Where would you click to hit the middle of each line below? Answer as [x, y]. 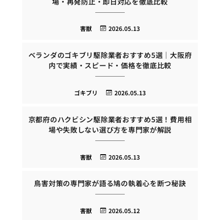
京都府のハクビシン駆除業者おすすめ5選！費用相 [110, 119]
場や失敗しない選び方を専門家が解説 [110, 129]
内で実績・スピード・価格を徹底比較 [110, 65]
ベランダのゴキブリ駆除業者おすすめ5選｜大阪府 [110, 55]
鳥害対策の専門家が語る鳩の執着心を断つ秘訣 [110, 183]
